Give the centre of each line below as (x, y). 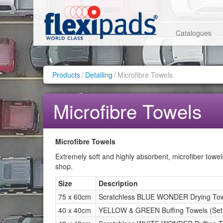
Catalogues (193, 33)
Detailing (99, 74)
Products (66, 74)
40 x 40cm (75, 210)
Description (118, 183)
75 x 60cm (75, 196)
